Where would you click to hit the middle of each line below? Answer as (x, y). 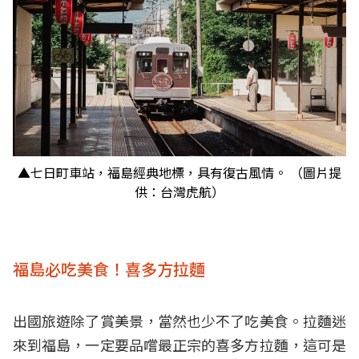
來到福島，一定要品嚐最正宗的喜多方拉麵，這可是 (179, 345)
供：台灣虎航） (179, 192)
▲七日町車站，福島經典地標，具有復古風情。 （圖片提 (179, 173)
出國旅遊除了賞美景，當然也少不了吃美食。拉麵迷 (179, 321)
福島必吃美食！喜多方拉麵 (109, 269)
